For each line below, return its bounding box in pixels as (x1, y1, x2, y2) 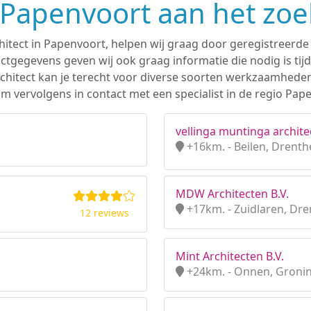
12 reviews (79, 206, 129, 219)
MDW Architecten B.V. (176, 186, 289, 201)
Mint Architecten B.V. (176, 249, 284, 264)
